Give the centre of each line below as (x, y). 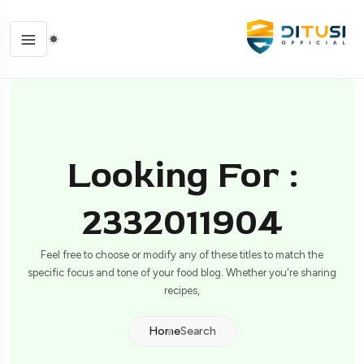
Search (198, 331)
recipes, (182, 291)
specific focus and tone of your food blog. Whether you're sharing (182, 273)
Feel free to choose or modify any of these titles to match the (182, 255)
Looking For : (182, 176)
